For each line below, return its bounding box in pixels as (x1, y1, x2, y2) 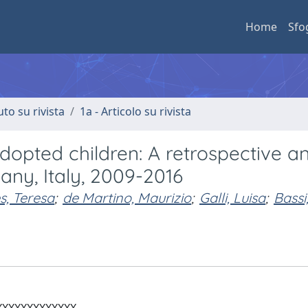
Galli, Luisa (199, 189, 265, 206)
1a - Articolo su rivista (80, 104, 191, 119)
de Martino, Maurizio (63, 189, 191, 206)
